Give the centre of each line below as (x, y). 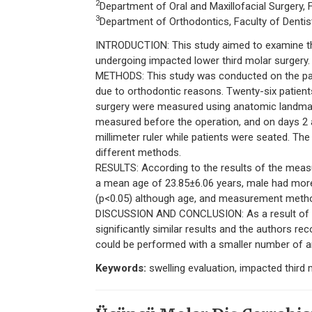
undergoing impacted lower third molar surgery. (203, 61)
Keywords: (121, 268)
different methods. (138, 153)
